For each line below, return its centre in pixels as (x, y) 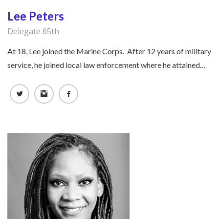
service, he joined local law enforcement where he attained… (107, 65)
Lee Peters (36, 16)
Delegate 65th (33, 32)
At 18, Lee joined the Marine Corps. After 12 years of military (109, 51)
